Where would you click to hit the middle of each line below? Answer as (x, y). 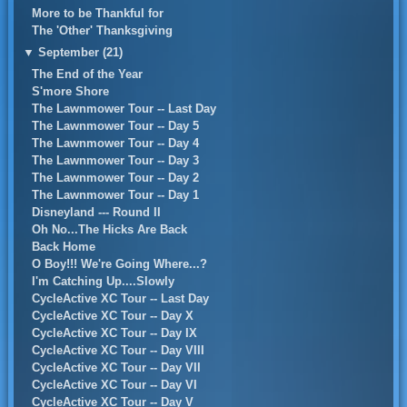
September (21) (80, 53)
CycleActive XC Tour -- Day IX (114, 333)
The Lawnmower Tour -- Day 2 (115, 178)
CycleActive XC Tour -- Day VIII (118, 351)
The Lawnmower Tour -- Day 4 (115, 144)
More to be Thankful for (97, 14)
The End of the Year (87, 74)
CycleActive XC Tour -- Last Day (120, 299)
